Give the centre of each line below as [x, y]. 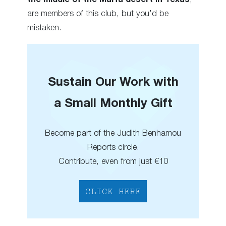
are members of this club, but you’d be [98, 14]
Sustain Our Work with [113, 82]
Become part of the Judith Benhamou [113, 133]
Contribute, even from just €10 [113, 161]
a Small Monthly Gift [113, 104]
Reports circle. [113, 147]
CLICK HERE [113, 192]
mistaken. [44, 28]
